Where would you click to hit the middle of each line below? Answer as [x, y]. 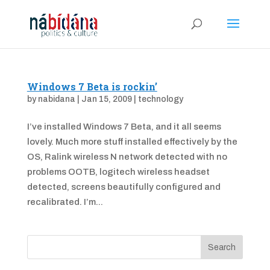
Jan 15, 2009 [106, 99]
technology [160, 99]
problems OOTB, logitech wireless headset [118, 172]
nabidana [56, 99]
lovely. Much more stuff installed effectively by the [132, 142]
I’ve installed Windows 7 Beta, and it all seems [124, 127]
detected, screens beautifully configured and [124, 187]
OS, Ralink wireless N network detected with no [127, 157]
